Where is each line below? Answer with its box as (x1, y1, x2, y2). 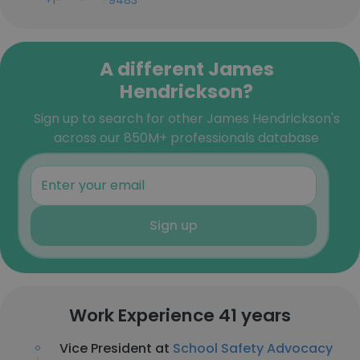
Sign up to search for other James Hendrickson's (33, 109, 340, 128)
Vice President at (59, 339, 173, 358)
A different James (99, 55, 274, 82)
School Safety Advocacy (173, 339, 333, 358)
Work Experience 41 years (69, 303, 291, 328)
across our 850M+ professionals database (54, 129, 319, 147)
